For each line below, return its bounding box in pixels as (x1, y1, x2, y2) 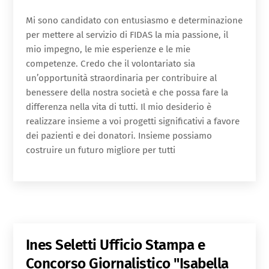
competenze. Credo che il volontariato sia (25, 58, 195, 70)
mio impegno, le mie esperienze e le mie (25, 44, 190, 55)
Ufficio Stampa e (100, 236, 205, 254)
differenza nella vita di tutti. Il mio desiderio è (25, 101, 211, 113)
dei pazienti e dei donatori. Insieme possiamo (25, 130, 212, 142)
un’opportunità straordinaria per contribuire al (25, 73, 217, 84)
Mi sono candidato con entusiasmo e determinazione (25, 15, 243, 26)
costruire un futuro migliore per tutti (25, 145, 175, 156)
